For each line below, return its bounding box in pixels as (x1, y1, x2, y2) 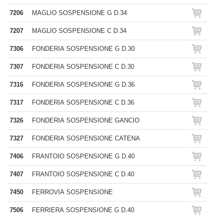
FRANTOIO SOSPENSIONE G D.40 (32, 153, 135, 160)
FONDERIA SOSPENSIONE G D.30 (32, 45, 135, 52)
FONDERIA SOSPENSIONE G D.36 (32, 81, 135, 88)
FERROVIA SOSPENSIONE (32, 188, 113, 196)
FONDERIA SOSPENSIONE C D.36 (32, 99, 134, 106)
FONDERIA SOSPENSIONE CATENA (32, 135, 140, 142)
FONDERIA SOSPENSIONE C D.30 (32, 63, 134, 70)
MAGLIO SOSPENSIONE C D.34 (32, 27, 126, 34)
